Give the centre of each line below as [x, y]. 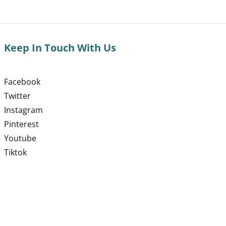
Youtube [20, 138]
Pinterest [22, 124]
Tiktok [16, 152]
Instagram [24, 110]
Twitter [18, 96]
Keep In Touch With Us [60, 48]
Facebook [22, 82]
